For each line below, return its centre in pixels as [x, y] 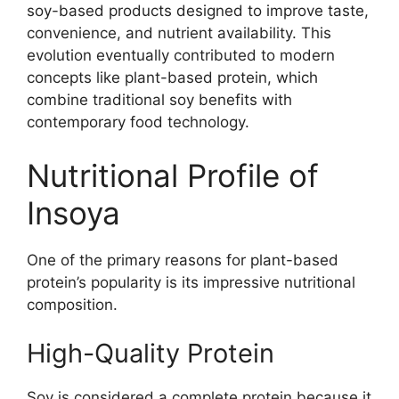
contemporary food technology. [138, 122]
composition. [72, 304]
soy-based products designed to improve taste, [198, 11]
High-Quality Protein [151, 354]
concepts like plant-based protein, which [172, 78]
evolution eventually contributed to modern [181, 56]
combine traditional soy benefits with [159, 100]
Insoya [73, 212]
